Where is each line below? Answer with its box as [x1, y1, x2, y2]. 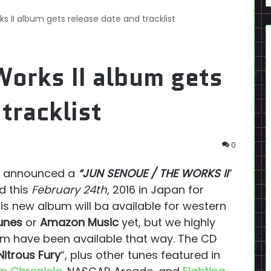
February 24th [31, 182, 107, 198]
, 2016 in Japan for [107, 182, 204, 198]
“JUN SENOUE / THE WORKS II [78, 166, 228, 181]
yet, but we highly [119, 215, 215, 230]
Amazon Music [40, 215, 119, 230]
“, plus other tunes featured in [60, 247, 220, 263]
